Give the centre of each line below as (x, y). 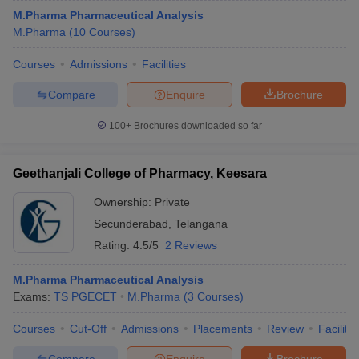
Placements (223, 329)
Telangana (201, 224)
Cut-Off (88, 329)
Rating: (113, 245)
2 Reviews (191, 245)
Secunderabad (131, 224)
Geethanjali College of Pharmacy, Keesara (140, 173)
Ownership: (124, 202)
